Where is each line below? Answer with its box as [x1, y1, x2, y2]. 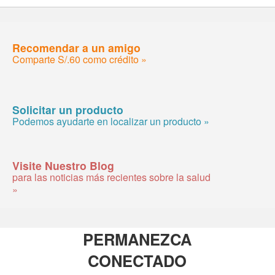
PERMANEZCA [83, 227, 192, 250]
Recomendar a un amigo [12, 39, 141, 55]
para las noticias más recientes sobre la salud [12, 169, 211, 184]
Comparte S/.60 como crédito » [12, 52, 147, 66]
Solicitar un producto [12, 101, 123, 117]
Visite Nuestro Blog [12, 157, 114, 173]
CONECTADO [88, 249, 187, 272]
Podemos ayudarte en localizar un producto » [12, 114, 209, 128]
